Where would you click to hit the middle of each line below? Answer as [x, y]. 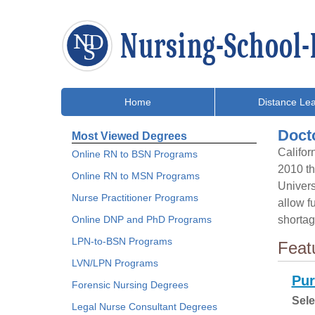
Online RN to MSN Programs [136, 176]
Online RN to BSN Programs [135, 154]
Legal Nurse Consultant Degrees [144, 307]
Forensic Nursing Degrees [130, 285]
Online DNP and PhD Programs [142, 219]
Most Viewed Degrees [129, 136]
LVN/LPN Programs [115, 263]
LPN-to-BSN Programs [122, 241]
